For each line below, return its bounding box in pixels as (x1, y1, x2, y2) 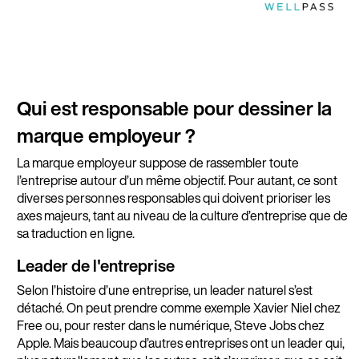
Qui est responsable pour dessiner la (16, 94, 332, 123)
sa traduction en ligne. (16, 223, 137, 243)
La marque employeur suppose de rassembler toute (16, 152, 299, 172)
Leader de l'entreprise (16, 253, 175, 277)
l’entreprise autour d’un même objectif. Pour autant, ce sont (16, 170, 337, 190)
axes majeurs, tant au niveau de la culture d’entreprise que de (16, 205, 348, 225)
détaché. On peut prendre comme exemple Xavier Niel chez (16, 298, 341, 318)
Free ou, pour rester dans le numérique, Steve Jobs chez (16, 316, 325, 336)
